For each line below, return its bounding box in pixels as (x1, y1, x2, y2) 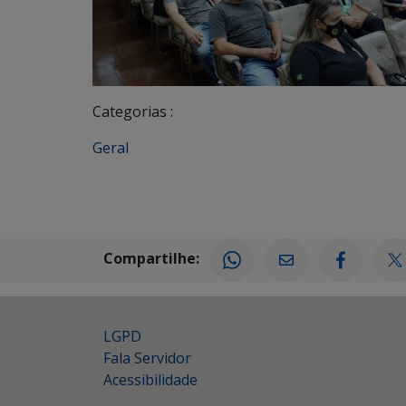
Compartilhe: (103, 247, 199, 268)
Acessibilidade (103, 369, 198, 390)
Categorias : (92, 101, 173, 121)
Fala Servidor (103, 347, 191, 368)
